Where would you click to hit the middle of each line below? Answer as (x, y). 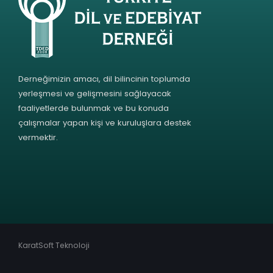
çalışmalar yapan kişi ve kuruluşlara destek (105, 122)
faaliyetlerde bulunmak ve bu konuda (94, 108)
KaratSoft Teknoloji (54, 245)
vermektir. (38, 137)
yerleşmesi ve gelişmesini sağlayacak (95, 93)
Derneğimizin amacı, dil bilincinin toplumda (104, 79)
